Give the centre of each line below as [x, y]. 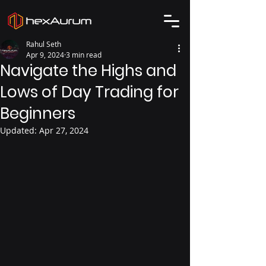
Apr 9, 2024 [45, 55]
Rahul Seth [44, 44]
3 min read [84, 55]
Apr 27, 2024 [64, 130]
